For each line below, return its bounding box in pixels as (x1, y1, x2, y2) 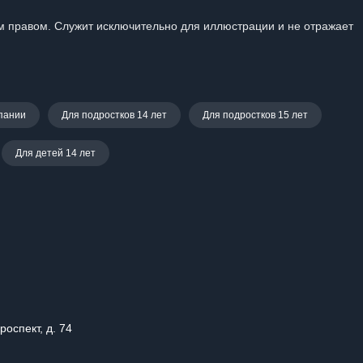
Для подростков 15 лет (203, 109, 308, 121)
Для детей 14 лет (15, 147, 96, 159)
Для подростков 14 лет (62, 109, 167, 121)
